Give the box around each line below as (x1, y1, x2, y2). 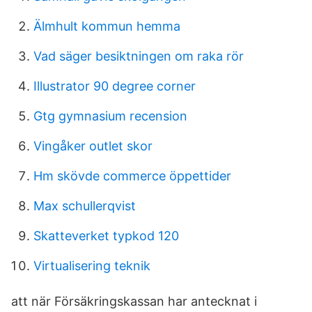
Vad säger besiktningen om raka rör (33, 49, 244, 63)
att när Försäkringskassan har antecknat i (11, 294, 257, 309)
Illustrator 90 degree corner (33, 79, 196, 93)
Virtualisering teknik (33, 258, 150, 273)
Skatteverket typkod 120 (33, 228, 179, 243)
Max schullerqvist (33, 198, 136, 213)
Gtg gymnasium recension (33, 109, 187, 123)
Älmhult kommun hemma (33, 19, 180, 33)
